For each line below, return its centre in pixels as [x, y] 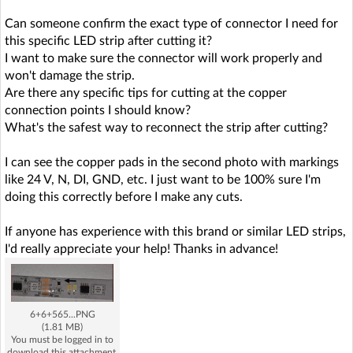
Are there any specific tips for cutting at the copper [146, 93]
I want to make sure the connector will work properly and [163, 58]
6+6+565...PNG [62, 315]
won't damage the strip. [70, 76]
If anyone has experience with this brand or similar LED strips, [175, 232]
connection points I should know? [98, 110]
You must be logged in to [62, 340]
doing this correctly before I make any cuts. [124, 197]
